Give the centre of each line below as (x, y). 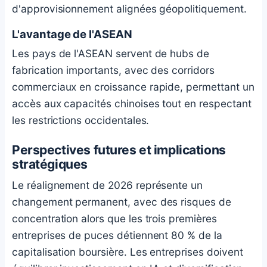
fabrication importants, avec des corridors (113, 70)
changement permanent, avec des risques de (122, 202)
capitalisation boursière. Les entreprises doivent (128, 252)
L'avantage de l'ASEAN (72, 34)
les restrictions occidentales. (81, 120)
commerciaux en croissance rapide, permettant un (133, 86)
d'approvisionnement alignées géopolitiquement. (129, 8)
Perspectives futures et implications (119, 150)
